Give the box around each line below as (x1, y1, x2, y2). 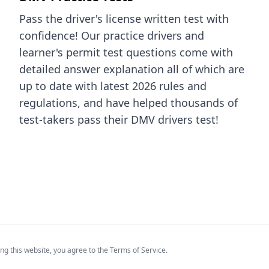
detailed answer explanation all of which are (19, 62, 244, 76)
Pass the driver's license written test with (19, 11, 229, 26)
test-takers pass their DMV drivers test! (19, 112, 219, 127)
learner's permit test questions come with (19, 45, 233, 59)
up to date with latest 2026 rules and (19, 79, 207, 93)
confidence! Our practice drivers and (19, 28, 204, 43)
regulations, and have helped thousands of (19, 95, 238, 110)
